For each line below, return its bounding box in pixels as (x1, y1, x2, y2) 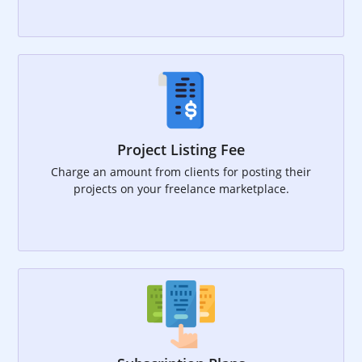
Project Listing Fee (117, 140, 245, 160)
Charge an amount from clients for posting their (51, 164, 311, 180)
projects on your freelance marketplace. (73, 181, 289, 197)
